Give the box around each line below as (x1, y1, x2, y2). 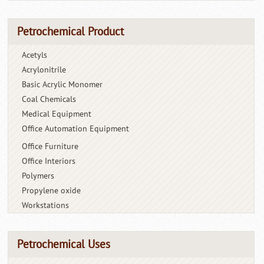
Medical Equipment (22, 108, 92, 119)
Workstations (22, 200, 70, 210)
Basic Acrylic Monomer (22, 79, 103, 90)
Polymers (22, 170, 55, 181)
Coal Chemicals (22, 94, 77, 104)
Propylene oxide (22, 185, 81, 196)
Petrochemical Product (17, 25, 124, 38)
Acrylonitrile (22, 64, 67, 75)
